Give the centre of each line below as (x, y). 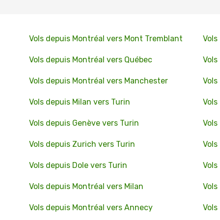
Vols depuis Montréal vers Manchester (98, 81)
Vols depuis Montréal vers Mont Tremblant (106, 39)
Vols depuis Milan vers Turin (79, 102)
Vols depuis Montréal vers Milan (86, 186)
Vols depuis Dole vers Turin (78, 165)
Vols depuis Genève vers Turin (84, 123)
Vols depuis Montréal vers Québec (90, 60)
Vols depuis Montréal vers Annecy (91, 207)
